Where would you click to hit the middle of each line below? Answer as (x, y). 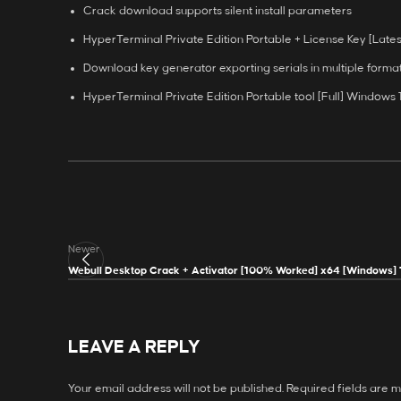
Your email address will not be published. (176, 388)
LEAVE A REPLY (134, 347)
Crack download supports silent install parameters (218, 11)
